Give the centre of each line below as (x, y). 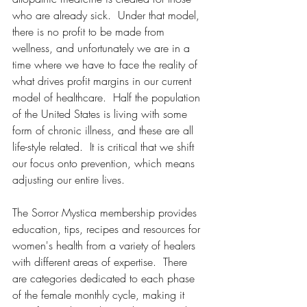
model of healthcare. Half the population (108, 97)
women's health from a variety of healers (106, 245)
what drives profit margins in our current (103, 81)
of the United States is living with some (101, 113)
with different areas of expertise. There (101, 261)
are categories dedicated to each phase (105, 278)
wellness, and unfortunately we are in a (103, 48)
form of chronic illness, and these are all (105, 130)
